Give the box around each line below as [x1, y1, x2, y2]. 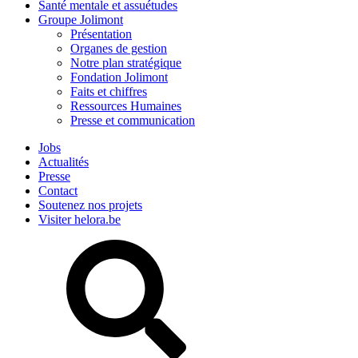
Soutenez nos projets [38, 198, 142, 212]
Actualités [38, 155, 89, 169]
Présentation [70, 27, 132, 41]
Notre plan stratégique [70, 56, 181, 70]
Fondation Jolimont [70, 70, 168, 84]
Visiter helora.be [38, 213, 121, 226]
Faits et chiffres [70, 85, 147, 98]
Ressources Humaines [70, 99, 181, 113]
